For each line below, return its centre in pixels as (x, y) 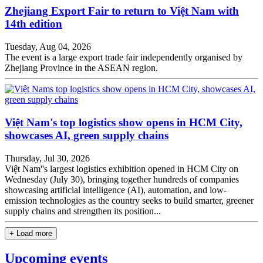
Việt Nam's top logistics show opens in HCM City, (124, 122)
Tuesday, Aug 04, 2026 (48, 47)
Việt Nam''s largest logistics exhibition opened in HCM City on (122, 168)
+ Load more (31, 233)
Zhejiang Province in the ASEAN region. (81, 68)
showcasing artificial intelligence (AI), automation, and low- (116, 190)
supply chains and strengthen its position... (83, 211)
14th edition (33, 24)
